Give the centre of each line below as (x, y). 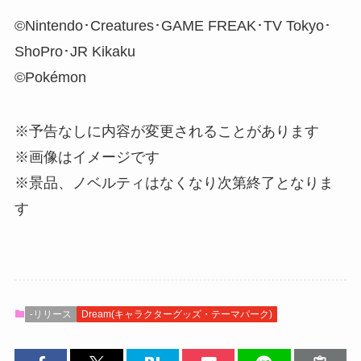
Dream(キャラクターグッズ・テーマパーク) (176, 315)
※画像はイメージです (87, 158)
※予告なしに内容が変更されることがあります (166, 132)
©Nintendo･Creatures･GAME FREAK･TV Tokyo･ (172, 25)
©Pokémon (50, 77)
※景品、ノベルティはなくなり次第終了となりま (174, 183)
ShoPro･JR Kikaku (75, 51)
